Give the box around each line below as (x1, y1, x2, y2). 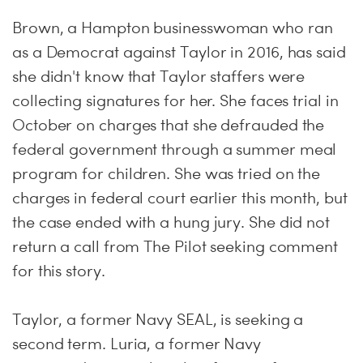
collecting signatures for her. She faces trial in (12, 91, 339, 110)
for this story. (12, 261, 105, 280)
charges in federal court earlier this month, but (12, 188, 348, 207)
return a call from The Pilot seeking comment (12, 237, 339, 256)
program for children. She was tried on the (12, 164, 321, 183)
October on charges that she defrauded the (12, 115, 325, 135)
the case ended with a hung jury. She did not (12, 212, 331, 232)
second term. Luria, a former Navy (12, 334, 262, 353)
